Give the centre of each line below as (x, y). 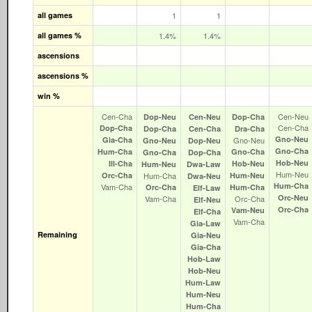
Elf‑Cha (207, 211)
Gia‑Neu (206, 235)
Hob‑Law (204, 258)
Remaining (57, 234)
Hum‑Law (203, 282)
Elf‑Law (207, 187)
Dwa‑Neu (204, 175)
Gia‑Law (205, 223)
